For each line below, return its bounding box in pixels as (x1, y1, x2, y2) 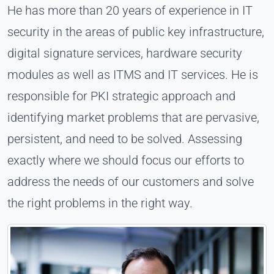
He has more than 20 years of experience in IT (7, 2, 253, 18)
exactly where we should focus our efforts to (7, 152, 244, 168)
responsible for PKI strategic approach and (7, 88, 235, 103)
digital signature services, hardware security (7, 45, 242, 61)
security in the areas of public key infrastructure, (7, 24, 264, 39)
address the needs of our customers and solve (7, 174, 254, 189)
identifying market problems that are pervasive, (7, 109, 259, 125)
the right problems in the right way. (7, 195, 193, 210)
